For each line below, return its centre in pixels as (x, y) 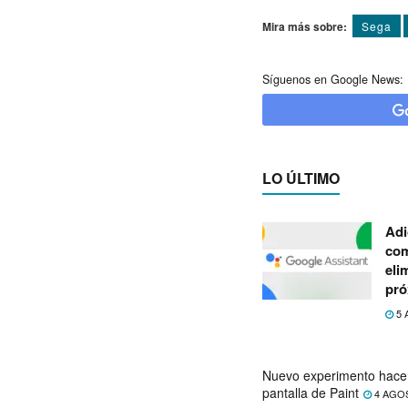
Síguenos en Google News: (333, 79)
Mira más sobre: (305, 26)
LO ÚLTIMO (301, 178)
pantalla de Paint (311, 392)
